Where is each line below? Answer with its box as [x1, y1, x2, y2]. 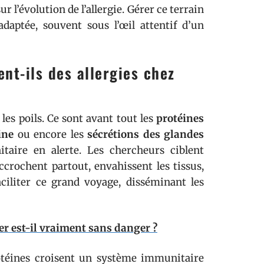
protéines [156, 112, 204, 125]
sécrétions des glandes [87, 128, 204, 141]
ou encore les [14, 128, 88, 141]
